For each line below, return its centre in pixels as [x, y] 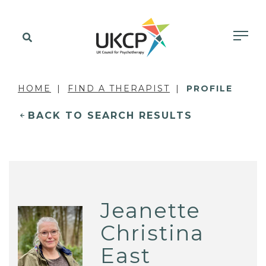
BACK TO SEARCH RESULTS [110, 115]
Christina [153, 233]
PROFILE [210, 88]
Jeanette [151, 210]
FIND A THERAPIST [119, 88]
